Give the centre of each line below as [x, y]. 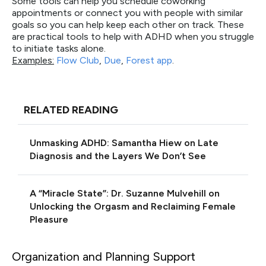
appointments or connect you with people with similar [127, 13]
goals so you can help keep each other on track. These [128, 25]
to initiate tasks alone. [59, 48]
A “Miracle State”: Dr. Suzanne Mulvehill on [125, 193]
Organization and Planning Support [104, 256]
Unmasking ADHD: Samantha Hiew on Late [124, 143]
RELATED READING [71, 110]
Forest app [149, 60]
